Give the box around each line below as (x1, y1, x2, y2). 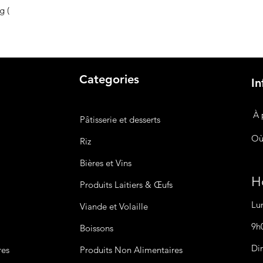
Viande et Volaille (79, 201, 148, 213)
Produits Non (79, 244, 134, 256)
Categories (79, 72, 139, 87)
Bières (79, 157, 103, 169)
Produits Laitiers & (79, 179, 154, 191)
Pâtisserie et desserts (79, 114, 160, 126)
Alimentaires (133, 244, 183, 256)
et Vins (103, 157, 131, 169)
